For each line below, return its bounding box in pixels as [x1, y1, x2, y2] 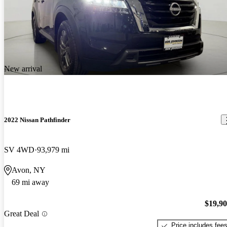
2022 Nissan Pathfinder [4, 116, 70, 124]
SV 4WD [4, 145, 34, 154]
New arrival [4, 64, 42, 73]
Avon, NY [12, 165, 46, 174]
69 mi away [12, 177, 49, 186]
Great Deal [4, 209, 39, 218]
